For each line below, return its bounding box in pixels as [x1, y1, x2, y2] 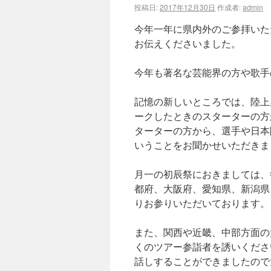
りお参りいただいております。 [134, 197, 270, 209]
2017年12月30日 [160, 2, 215, 12]
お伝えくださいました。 [134, 37, 241, 50]
